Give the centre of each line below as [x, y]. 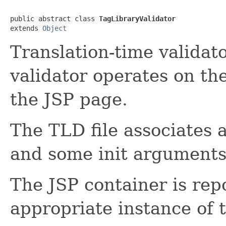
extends [26, 28]
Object [54, 28]
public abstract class [54, 18]
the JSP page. [69, 99]
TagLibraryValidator [137, 18]
